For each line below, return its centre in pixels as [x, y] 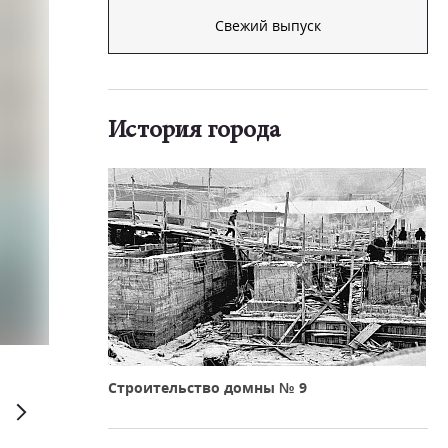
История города [194, 131]
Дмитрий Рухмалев [144, 322]
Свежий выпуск [268, 25]
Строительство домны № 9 [207, 387]
